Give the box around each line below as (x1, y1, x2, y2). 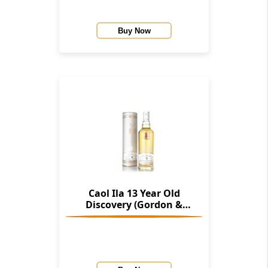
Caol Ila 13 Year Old (88, 187, 180, 200)
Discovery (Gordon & (86, 198, 182, 212)
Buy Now (117, 26, 151, 35)
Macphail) (110, 209, 158, 223)
